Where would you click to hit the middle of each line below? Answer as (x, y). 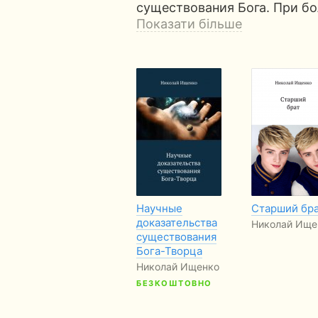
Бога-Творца (169, 251)
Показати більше (189, 24)
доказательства (177, 223)
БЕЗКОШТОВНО (174, 283)
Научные (159, 208)
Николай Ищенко (178, 267)
